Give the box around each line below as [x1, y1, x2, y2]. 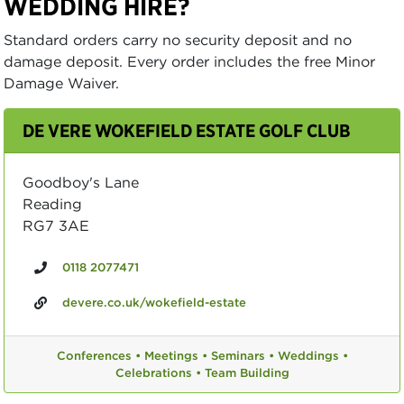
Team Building [204, 365, 289, 381]
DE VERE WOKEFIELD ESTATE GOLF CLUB [23, 119, 351, 142]
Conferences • [56, 348, 141, 363]
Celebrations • [115, 365, 201, 381]
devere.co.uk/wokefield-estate [62, 294, 246, 310]
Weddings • [277, 348, 348, 363]
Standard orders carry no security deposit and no [4, 31, 352, 49]
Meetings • [143, 348, 207, 363]
